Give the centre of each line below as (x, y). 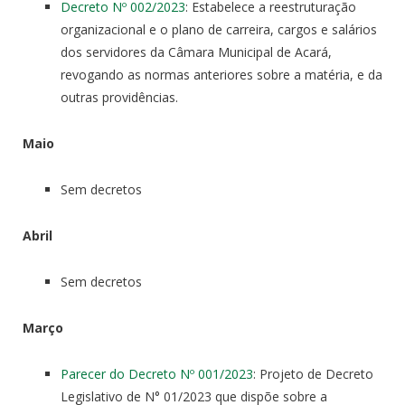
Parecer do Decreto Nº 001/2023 (157, 374)
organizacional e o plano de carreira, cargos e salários (219, 30)
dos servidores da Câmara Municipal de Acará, (196, 52)
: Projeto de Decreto (313, 374)
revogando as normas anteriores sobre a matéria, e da (221, 75)
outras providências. (119, 98)
